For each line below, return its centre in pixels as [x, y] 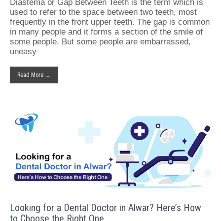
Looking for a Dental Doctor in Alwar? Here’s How [106, 207]
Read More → [34, 75]
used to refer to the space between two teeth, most [103, 12]
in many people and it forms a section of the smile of [106, 32]
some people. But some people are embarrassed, [100, 41]
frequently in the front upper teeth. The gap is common [110, 22]
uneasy [23, 51]
